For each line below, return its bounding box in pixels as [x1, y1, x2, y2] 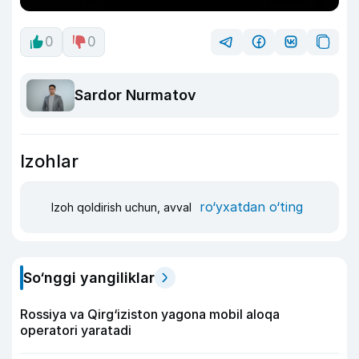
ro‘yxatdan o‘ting [200, 199, 303, 216]
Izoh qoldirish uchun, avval [51, 200, 195, 215]
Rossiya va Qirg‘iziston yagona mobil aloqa [20, 305, 280, 322]
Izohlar [20, 150, 79, 171]
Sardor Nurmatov [75, 87, 196, 104]
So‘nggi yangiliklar [23, 268, 155, 286]
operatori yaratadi [20, 321, 131, 338]
